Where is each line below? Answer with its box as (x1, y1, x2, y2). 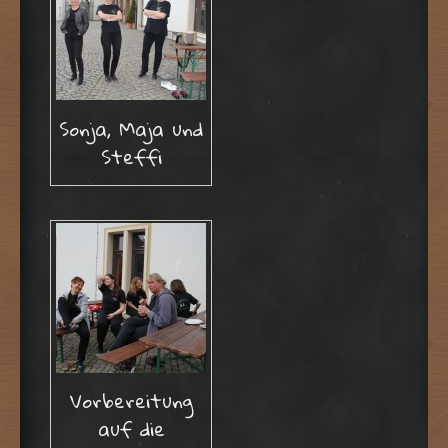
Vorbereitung (69, 383, 193, 419)
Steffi (100, 138, 162, 174)
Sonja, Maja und (59, 110, 203, 146)
